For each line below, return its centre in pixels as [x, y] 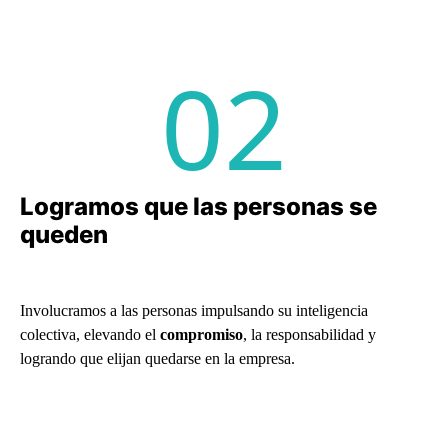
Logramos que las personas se [198, 206]
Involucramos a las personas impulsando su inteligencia [194, 310]
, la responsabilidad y [309, 334]
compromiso [201, 334]
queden [64, 234]
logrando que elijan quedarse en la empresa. [157, 358]
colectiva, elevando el [90, 334]
